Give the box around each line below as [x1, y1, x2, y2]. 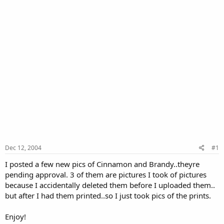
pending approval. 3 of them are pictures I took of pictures [5, 169, 206, 179]
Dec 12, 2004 [5, 143, 41, 152]
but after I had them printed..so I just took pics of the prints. [5, 190, 211, 200]
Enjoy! [5, 211, 26, 221]
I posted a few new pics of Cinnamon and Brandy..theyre [5, 158, 199, 169]
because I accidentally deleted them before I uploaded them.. [5, 179, 215, 190]
